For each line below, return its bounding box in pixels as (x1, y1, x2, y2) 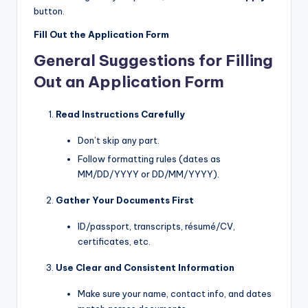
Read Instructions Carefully (56, 108, 185, 120)
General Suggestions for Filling (34, 50, 273, 70)
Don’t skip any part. (78, 134, 159, 146)
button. (34, 5, 65, 16)
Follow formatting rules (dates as (78, 153, 221, 164)
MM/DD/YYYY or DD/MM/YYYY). (78, 168, 219, 179)
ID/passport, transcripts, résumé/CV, (78, 220, 235, 232)
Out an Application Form (34, 71, 224, 91)
